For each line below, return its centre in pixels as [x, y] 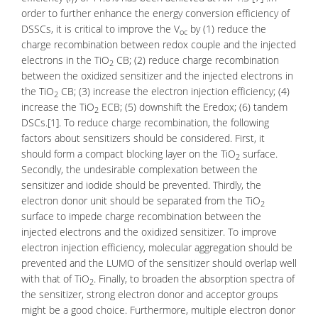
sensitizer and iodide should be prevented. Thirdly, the [141, 185]
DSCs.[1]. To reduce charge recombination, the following [145, 122]
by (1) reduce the [227, 29]
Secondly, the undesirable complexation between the [139, 169]
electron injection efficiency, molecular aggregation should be [157, 247]
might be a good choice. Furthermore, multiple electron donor [158, 310]
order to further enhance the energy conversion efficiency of [155, 13]
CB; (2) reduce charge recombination [196, 60]
